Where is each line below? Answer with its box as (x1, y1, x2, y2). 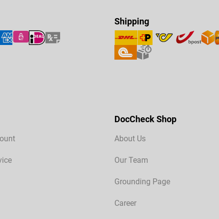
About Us (114, 134, 146, 144)
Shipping (114, 16, 149, 27)
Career (114, 198, 136, 208)
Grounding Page (114, 177, 170, 187)
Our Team (114, 155, 148, 165)
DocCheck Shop (114, 114, 176, 125)
